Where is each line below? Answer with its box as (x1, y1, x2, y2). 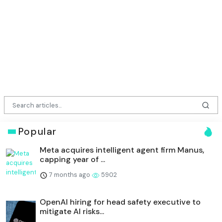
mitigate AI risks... (40, 206, 104, 217)
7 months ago (48, 170, 92, 179)
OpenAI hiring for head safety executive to (40, 197, 201, 208)
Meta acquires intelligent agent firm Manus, (40, 145, 204, 156)
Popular (18, 125, 57, 138)
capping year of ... (40, 154, 105, 165)
